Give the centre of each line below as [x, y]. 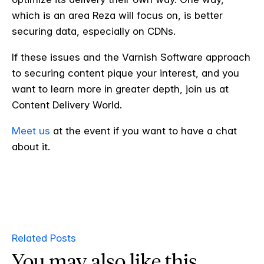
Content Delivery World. [67, 105]
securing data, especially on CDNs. [94, 31]
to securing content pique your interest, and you [126, 73]
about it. [32, 146]
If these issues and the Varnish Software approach [131, 57]
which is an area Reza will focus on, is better [117, 15]
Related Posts [44, 238]
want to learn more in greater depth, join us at [120, 89]
